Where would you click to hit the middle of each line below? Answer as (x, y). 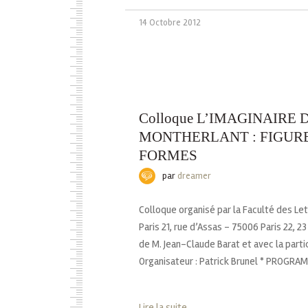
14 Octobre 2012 (170, 22)
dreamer (194, 176)
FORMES (168, 155)
